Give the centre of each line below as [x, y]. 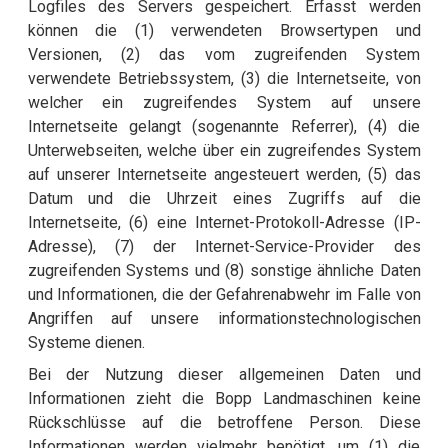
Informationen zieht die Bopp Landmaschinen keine [224, 399]
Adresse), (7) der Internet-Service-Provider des [224, 247]
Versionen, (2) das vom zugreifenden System [224, 55]
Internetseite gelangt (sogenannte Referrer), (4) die [224, 127]
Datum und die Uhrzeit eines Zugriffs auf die [224, 199]
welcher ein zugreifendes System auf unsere [224, 103]
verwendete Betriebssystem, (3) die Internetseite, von [224, 79]
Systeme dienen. [86, 343]
